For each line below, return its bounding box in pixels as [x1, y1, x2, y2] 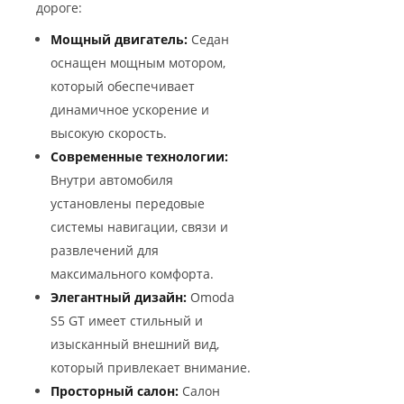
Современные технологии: [50, 147, 228, 165]
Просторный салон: [50, 381, 179, 399]
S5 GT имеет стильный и [50, 311, 203, 329]
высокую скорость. [50, 124, 167, 142]
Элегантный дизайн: [50, 288, 187, 306]
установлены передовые [50, 194, 205, 212]
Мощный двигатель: [50, 30, 188, 48]
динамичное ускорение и [50, 100, 209, 118]
